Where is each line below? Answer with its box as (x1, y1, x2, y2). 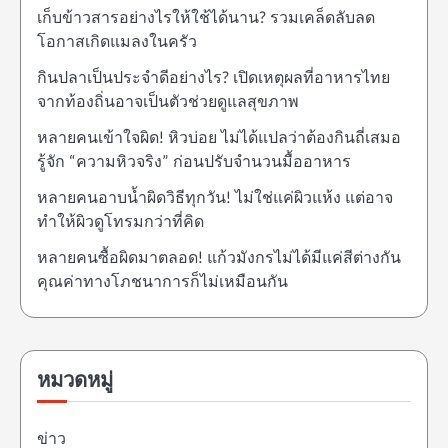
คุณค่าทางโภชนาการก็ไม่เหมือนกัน (37, 272, 288, 292)
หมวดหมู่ (37, 367, 113, 395)
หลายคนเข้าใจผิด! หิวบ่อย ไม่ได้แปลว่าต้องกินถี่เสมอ (37, 128, 401, 148)
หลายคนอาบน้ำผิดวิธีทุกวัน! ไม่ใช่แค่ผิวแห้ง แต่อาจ (37, 188, 393, 208)
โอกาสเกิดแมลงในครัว (37, 32, 197, 52)
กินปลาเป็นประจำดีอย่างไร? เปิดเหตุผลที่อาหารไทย (37, 68, 390, 88)
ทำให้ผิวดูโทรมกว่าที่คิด (37, 212, 204, 232)
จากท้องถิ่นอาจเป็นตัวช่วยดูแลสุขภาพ (37, 92, 299, 112)
